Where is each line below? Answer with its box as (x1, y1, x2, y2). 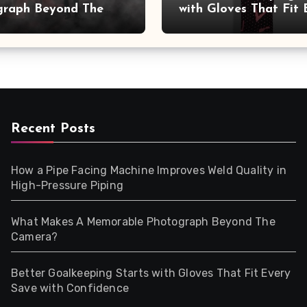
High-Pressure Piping (11, 179, 123, 192)
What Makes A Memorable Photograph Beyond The (11, 215, 275, 228)
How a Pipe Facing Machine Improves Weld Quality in (11, 164, 287, 177)
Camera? (11, 230, 58, 243)
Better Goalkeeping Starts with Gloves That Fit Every (11, 267, 291, 280)
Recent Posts (11, 122, 95, 136)
